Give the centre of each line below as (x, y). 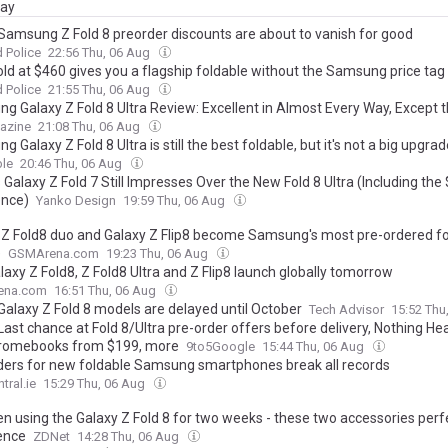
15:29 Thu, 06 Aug (95, 383)
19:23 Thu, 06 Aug (158, 253)
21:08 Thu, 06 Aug (90, 126)
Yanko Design (76, 200)
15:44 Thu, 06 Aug (314, 346)
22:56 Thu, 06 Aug (100, 52)
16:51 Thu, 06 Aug (106, 290)
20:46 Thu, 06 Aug (72, 163)
